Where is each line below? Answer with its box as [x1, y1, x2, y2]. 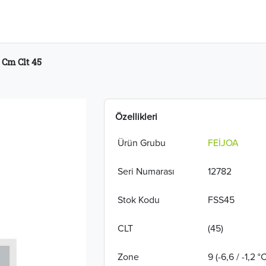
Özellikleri [115, 111, 157, 123]
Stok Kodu [118, 194, 160, 206]
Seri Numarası [118, 166, 175, 178]
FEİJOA [208, 137, 239, 149]
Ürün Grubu [118, 137, 166, 149]
